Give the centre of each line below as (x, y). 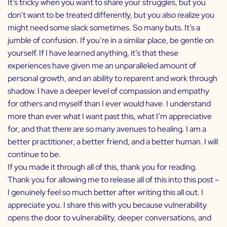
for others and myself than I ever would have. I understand (109, 104)
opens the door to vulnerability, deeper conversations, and (109, 218)
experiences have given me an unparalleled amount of (102, 66)
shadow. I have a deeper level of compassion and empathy (108, 91)
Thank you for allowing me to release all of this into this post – (113, 180)
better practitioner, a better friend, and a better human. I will (113, 142)
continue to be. (34, 155)
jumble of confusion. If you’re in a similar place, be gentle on (111, 41)
